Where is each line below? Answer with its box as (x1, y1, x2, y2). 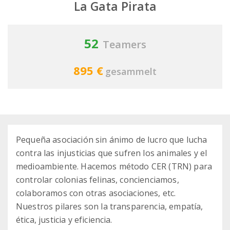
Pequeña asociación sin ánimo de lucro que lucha (16, 134, 207, 146)
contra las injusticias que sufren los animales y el (16, 147, 207, 159)
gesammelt (105, 65, 157, 78)
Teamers (102, 37, 146, 52)
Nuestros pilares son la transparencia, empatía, (16, 201, 203, 213)
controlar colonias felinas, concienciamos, (16, 174, 179, 186)
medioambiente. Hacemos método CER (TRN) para (16, 161, 213, 172)
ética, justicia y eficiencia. (16, 214, 112, 226)
